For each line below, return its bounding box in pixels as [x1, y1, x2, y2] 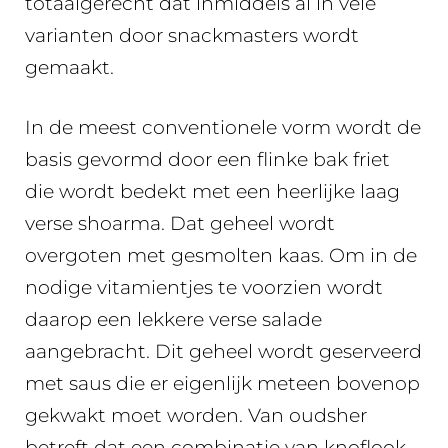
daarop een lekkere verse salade [25, 308, 322, 331]
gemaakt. [25, 55, 114, 79]
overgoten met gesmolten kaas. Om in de [25, 244, 417, 267]
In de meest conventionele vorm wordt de [25, 116, 421, 139]
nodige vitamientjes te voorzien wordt [25, 276, 383, 299]
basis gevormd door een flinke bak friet [25, 148, 390, 171]
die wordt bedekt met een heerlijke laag [25, 180, 400, 203]
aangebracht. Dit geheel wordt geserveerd [25, 340, 422, 363]
